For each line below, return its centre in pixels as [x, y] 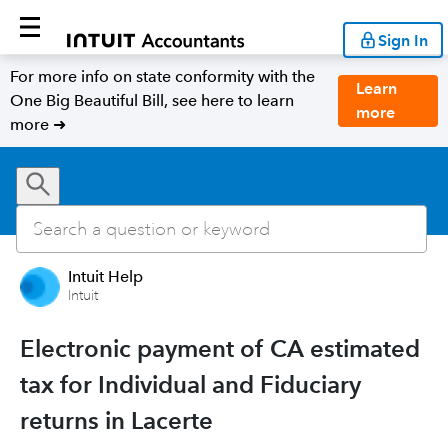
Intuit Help [105, 276]
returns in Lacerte [116, 420]
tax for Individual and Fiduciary [190, 384]
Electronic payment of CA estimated [220, 348]
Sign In [403, 40]
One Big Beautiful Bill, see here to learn [152, 100]
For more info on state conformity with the [162, 76]
